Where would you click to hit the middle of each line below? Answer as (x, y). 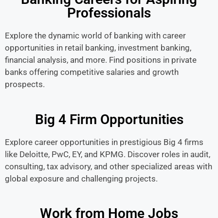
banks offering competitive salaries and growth (92, 72)
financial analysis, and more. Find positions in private (101, 60)
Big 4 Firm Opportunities (109, 119)
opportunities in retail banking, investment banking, (98, 48)
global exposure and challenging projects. (81, 178)
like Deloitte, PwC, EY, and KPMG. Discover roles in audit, (108, 154)
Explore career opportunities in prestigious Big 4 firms (104, 142)
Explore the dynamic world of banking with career (95, 36)
